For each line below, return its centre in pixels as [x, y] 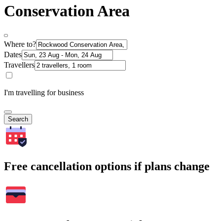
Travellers [19, 65]
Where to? [20, 44]
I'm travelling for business [44, 93]
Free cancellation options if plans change [107, 166]
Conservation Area [67, 11]
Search [18, 119]
